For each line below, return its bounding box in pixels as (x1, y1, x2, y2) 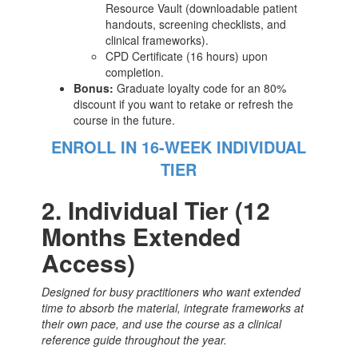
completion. (105, 63, 165, 80)
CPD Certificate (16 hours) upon (105, 47, 268, 64)
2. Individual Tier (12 (42, 192, 271, 227)
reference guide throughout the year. (42, 331, 228, 348)
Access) (42, 245, 136, 280)
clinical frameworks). (105, 31, 209, 48)
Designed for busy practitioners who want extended (42, 283, 301, 300)
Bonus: (74, 79, 114, 96)
